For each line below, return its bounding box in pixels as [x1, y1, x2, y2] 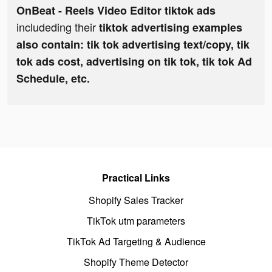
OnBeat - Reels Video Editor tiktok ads [16, 2, 216, 19]
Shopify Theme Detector [84, 255, 188, 270]
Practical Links [102, 171, 170, 185]
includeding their [16, 19, 99, 35]
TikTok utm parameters [87, 214, 185, 228]
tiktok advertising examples [99, 19, 242, 36]
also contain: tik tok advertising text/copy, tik [16, 36, 250, 53]
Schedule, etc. [16, 70, 90, 87]
